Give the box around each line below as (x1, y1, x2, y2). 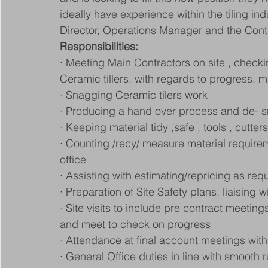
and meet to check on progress (60, 217, 211, 231)
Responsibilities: (60, 39, 138, 53)
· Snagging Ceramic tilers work (60, 88, 208, 102)
